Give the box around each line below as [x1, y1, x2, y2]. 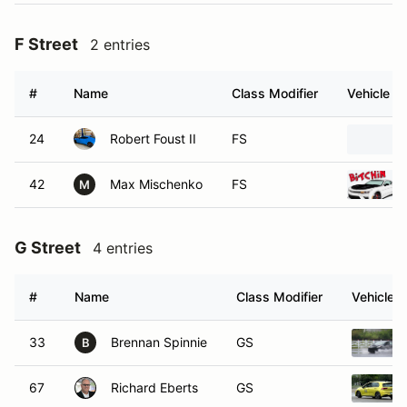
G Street [15, 238, 81, 257]
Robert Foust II [110, 131, 196, 146]
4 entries [93, 239, 153, 257]
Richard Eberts [111, 380, 198, 395]
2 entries [90, 35, 150, 54]
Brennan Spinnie [111, 334, 207, 350]
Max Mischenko [110, 176, 203, 192]
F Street [15, 35, 78, 54]
